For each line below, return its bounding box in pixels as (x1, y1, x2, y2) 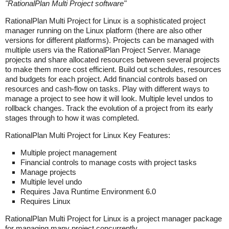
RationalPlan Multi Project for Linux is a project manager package (5, 214, 222, 223)
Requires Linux (20, 196, 71, 205)
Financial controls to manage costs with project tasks (20, 157, 197, 167)
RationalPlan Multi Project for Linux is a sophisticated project (5, 16, 205, 25)
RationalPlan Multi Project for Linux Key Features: (5, 130, 170, 140)
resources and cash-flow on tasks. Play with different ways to (5, 84, 209, 93)
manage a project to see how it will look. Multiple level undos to (5, 94, 213, 103)
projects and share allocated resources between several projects (5, 55, 220, 64)
